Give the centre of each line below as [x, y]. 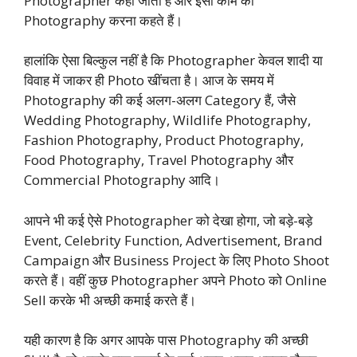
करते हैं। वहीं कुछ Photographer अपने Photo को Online [175, 280]
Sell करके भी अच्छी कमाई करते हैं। [110, 300]
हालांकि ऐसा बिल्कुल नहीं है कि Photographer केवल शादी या [173, 61]
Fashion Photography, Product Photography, [164, 140]
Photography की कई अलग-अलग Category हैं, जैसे [160, 100]
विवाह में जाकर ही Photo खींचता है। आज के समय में [149, 80]
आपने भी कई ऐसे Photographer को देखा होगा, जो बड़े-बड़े [168, 220]
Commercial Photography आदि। [122, 180]
